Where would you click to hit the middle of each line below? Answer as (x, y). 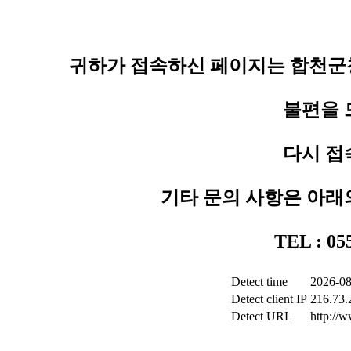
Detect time (259, 282)
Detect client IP (269, 299)
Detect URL (262, 316)
